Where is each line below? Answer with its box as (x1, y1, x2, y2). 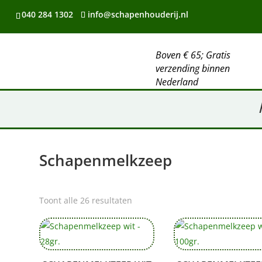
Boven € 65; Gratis (156, 49, 231, 62)
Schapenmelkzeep (39, 150, 173, 171)
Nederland (156, 75, 199, 89)
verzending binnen (156, 62, 230, 75)
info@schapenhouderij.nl (87, 9, 188, 20)
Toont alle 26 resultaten (39, 194, 133, 206)
